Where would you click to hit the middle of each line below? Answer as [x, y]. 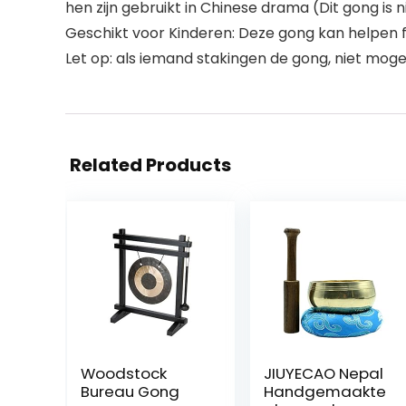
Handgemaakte [324, 391]
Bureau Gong [130, 391]
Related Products [150, 164]
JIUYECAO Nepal [323, 373]
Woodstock [123, 373]
